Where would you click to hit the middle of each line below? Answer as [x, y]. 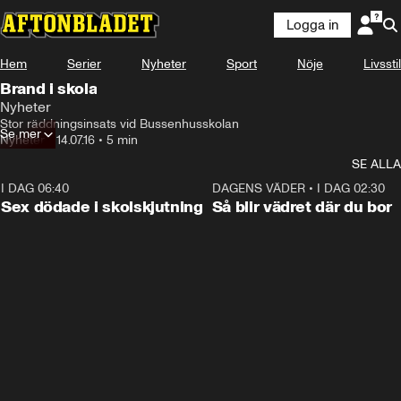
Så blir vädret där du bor [302, 207]
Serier [84, 64]
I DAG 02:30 [350, 188]
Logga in [312, 25]
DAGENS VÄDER [258, 188]
